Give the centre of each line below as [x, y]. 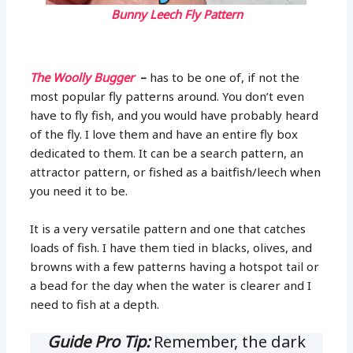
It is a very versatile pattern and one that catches [168, 228]
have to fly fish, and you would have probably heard [175, 115]
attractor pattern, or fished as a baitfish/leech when [176, 171]
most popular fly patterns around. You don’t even [167, 96]
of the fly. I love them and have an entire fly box [164, 134]
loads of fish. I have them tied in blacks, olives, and [171, 247]
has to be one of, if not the [223, 77]
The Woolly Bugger [84, 77]
